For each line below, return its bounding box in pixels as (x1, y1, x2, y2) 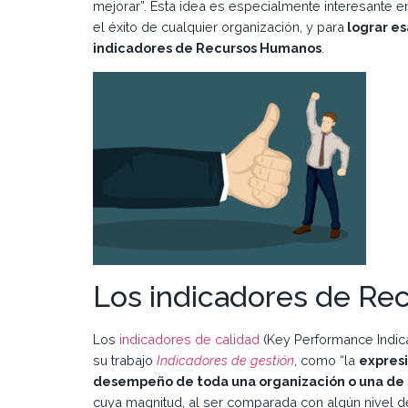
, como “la (294, 352, 359, 368)
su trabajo (93, 352, 157, 368)
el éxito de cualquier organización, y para (93, 19, 344, 36)
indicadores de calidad (119, 331, 260, 347)
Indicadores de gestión (157, 352, 294, 368)
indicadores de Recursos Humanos (93, 40, 321, 56)
